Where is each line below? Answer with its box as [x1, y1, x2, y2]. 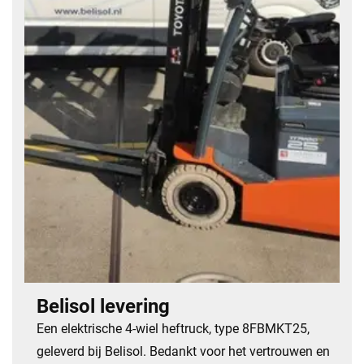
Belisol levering [37, 295, 170, 318]
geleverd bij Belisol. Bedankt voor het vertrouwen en [37, 344, 330, 359]
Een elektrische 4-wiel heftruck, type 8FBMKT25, [37, 321, 310, 336]
